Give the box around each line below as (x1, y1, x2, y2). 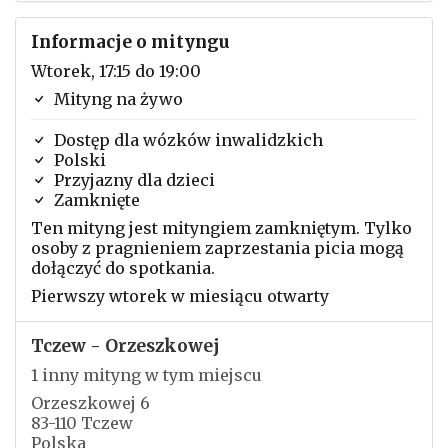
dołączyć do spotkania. (31, 258, 215, 278)
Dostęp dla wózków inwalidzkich (50, 130, 323, 150)
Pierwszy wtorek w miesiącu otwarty (31, 286, 329, 306)
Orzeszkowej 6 (31, 393, 150, 413)
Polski (50, 150, 106, 170)
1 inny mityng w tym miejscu (31, 365, 262, 385)
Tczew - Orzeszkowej (31, 335, 220, 357)
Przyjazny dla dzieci (50, 170, 215, 190)
